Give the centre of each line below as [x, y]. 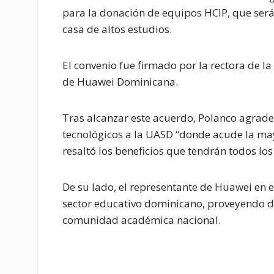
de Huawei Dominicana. [120, 82]
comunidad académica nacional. [142, 220]
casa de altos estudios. [117, 29]
